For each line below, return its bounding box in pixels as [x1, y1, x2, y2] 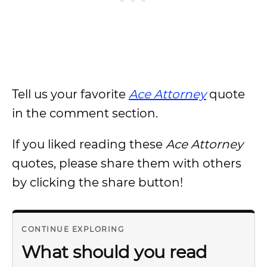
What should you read [21, 241, 207, 262]
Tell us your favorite [12, 87, 129, 101]
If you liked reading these [12, 137, 166, 151]
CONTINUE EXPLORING [21, 225, 124, 234]
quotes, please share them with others [12, 156, 241, 170]
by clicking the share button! [12, 175, 186, 190]
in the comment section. [12, 106, 161, 120]
